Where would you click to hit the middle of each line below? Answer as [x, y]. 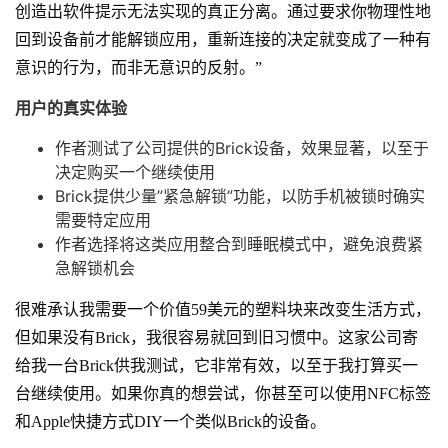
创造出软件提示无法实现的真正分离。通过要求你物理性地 [223, 11]
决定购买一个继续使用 [135, 171]
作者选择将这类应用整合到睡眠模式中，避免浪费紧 [239, 243]
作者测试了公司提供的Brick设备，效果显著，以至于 [242, 147]
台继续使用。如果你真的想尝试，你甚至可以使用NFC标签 [223, 393]
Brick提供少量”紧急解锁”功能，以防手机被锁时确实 [240, 195]
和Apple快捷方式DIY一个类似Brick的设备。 [170, 421]
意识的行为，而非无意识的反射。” [138, 67]
